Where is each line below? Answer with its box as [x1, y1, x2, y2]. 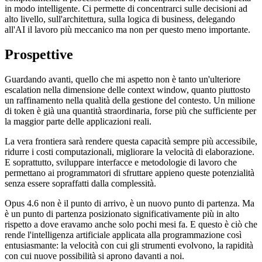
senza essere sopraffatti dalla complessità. [5, 178, 156, 188]
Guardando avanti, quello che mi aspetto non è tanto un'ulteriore [5, 74, 240, 84]
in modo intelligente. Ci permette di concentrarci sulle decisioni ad [5, 3, 247, 13]
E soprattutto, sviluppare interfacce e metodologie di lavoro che [5, 157, 237, 167]
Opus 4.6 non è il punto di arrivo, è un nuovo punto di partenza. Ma [5, 198, 254, 208]
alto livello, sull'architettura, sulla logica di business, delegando [5, 13, 235, 24]
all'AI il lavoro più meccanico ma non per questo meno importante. [5, 24, 250, 35]
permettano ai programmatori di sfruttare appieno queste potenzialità [5, 167, 254, 178]
